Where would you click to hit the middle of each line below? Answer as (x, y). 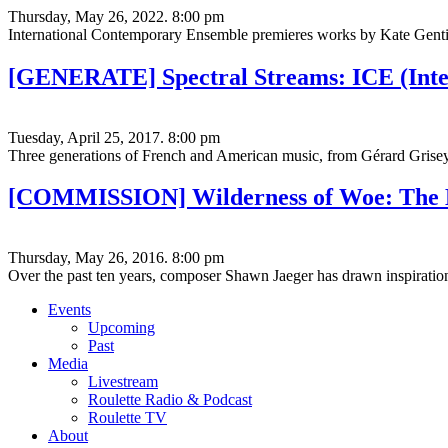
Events (69, 310)
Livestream (123, 382)
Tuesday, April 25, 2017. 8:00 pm (114, 137)
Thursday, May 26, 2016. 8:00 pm (116, 258)
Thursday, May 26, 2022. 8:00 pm (116, 16)
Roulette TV (127, 418)
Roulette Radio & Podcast (170, 400)
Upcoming (121, 328)
